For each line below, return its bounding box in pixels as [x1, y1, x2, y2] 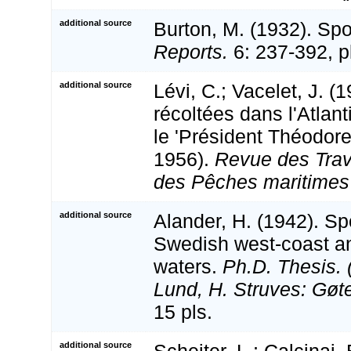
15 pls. [154, 301, 212, 324]
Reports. [154, 41, 228, 63]
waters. [154, 255, 223, 278]
